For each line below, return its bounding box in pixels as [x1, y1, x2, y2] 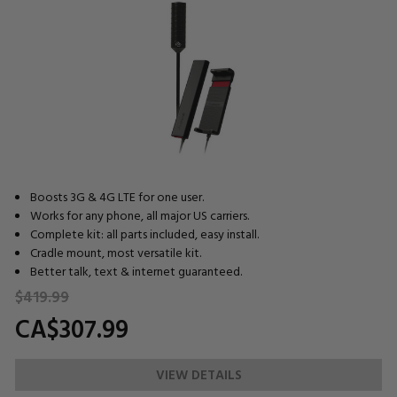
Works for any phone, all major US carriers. [29, 206, 249, 225]
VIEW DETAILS [155, 364, 242, 385]
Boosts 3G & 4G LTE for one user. [29, 187, 204, 206]
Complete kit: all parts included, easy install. [29, 224, 259, 244]
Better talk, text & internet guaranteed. [29, 261, 242, 281]
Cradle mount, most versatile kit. [29, 243, 201, 262]
